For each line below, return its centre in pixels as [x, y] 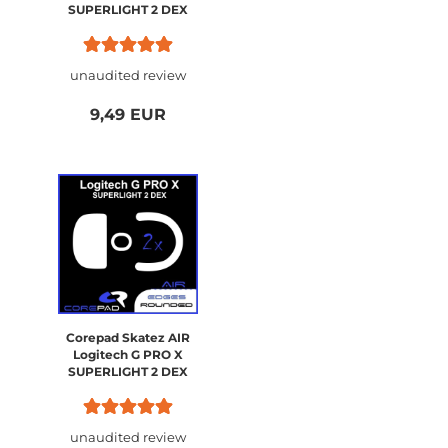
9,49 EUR [128, 114]
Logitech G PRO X [128, 354]
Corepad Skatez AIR [128, 337]
